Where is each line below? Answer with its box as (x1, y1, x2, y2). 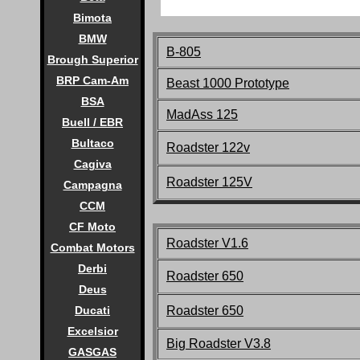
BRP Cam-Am (56, 74, 129, 87)
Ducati (75, 304, 110, 317)
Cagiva (73, 157, 112, 170)
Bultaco (71, 137, 114, 149)
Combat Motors (50, 241, 135, 254)
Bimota (73, 11, 112, 24)
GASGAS (68, 346, 117, 358)
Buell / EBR (62, 116, 123, 129)
